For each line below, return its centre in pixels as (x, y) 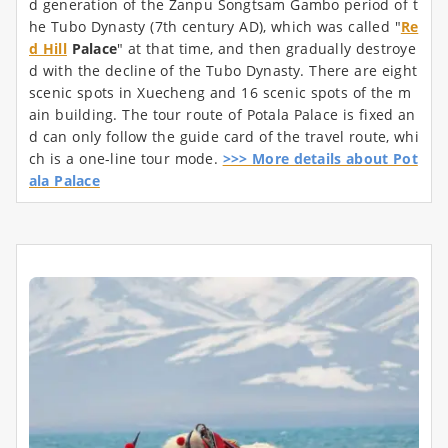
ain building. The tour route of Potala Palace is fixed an (222, 115)
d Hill (48, 49)
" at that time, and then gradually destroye (266, 49)
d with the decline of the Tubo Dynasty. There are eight (223, 71)
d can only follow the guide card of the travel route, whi (224, 137)
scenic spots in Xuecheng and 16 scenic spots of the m (220, 93)
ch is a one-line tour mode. (126, 159)
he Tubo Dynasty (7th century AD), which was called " (215, 27)
